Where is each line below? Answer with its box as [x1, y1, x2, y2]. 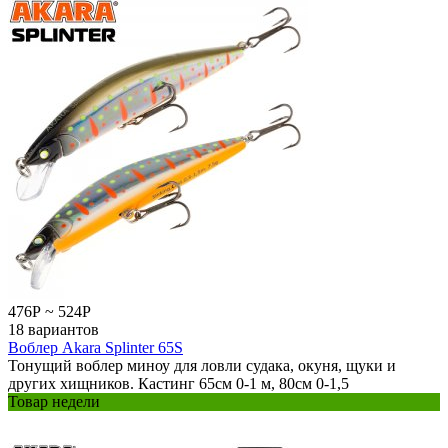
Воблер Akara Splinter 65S [8, 338, 183, 356]
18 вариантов [8, 320, 99, 338]
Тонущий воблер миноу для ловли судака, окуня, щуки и [8, 356, 396, 374]
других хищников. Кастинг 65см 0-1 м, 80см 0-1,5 [8, 374, 349, 392]
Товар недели [8, 392, 100, 410]
